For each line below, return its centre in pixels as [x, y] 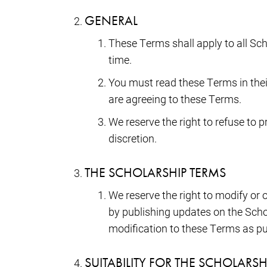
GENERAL [111, 20]
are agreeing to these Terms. [175, 99]
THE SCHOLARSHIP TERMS [155, 172]
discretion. [133, 138]
